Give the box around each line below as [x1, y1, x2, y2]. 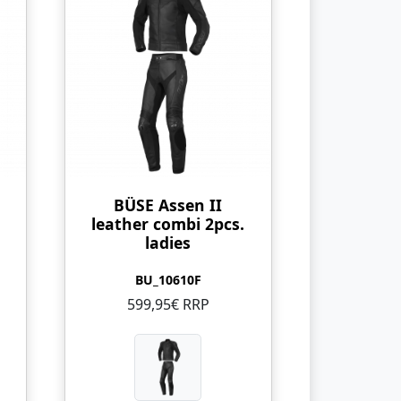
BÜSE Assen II [114, 193, 223, 216]
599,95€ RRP [126, 294, 209, 314]
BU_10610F [134, 270, 201, 288]
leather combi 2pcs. [91, 212, 245, 235]
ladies [145, 231, 192, 253]
